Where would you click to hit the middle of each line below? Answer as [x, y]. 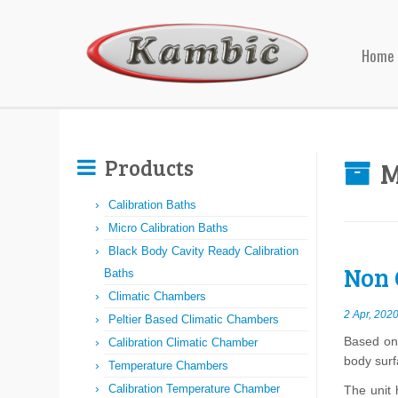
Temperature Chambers [168, 366]
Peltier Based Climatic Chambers [194, 319]
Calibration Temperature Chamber [194, 389]
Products [149, 167]
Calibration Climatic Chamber [183, 342]
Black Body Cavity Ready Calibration [203, 251]
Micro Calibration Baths [168, 228]
